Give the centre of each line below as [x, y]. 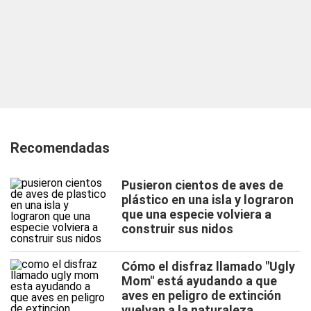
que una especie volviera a [196, 214]
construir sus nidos [177, 229]
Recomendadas [60, 148]
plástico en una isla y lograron [208, 200]
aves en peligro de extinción [201, 295]
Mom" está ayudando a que [199, 281]
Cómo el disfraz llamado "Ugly [208, 266]
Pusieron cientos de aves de [202, 185]
